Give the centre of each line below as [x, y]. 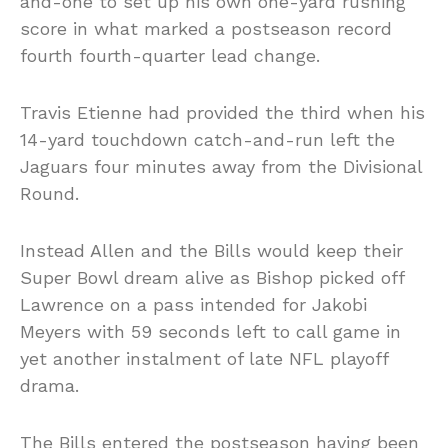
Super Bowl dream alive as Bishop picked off [212, 278]
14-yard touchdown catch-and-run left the [207, 140]
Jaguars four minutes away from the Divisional [221, 167]
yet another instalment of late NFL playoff [204, 359]
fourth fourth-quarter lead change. [170, 56]
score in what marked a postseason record [206, 29]
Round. [49, 194]
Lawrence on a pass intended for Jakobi [193, 305]
